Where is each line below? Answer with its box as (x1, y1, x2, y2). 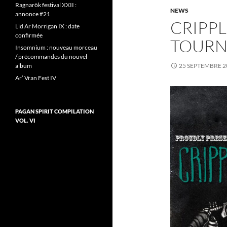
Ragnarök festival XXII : (15, 1, 77, 9)
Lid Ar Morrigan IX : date (15, 22, 80, 30)
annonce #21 (15, 10, 50, 18)
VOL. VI (15, 117, 35, 124)
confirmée (15, 31, 43, 39)
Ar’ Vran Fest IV (15, 74, 56, 82)
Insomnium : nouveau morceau (15, 44, 97, 51)
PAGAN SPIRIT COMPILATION (15, 108, 94, 115)
